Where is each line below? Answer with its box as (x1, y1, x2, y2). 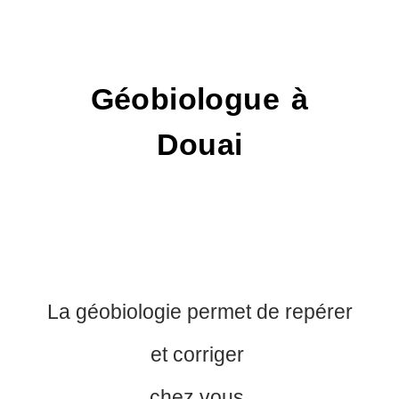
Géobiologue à (90, 82, 309, 117)
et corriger (150, 343, 249, 367)
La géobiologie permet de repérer (46, 300, 353, 324)
